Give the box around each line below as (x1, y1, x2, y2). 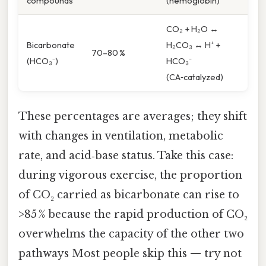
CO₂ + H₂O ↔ (166, 23, 218, 35)
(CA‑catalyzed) (166, 71, 223, 83)
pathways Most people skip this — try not (18, 246, 242, 260)
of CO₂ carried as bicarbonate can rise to (18, 188, 239, 201)
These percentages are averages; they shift (18, 109, 247, 123)
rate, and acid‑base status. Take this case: (18, 148, 233, 162)
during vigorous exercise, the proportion (18, 168, 242, 182)
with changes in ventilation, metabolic (18, 129, 223, 142)
